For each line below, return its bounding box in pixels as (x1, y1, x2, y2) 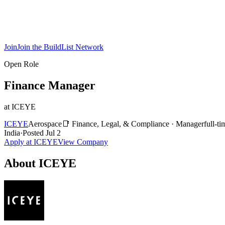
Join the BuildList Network (17, 43, 103, 51)
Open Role (4, 60, 39, 68)
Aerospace (28, 119, 62, 128)
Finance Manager (4, 78, 95, 92)
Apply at (4, 137, 34, 146)
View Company (58, 137, 108, 146)
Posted (23, 128, 46, 137)
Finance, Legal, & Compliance (72, 119, 169, 128)
